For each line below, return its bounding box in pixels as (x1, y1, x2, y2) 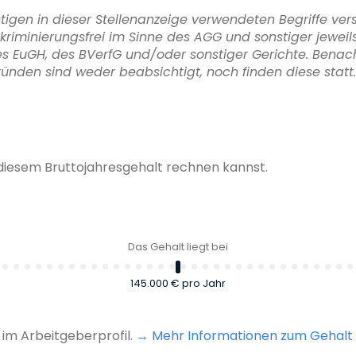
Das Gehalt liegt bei (128, 238, 228, 254)
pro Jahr (182, 275, 226, 291)
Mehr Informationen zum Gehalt (152, 326, 353, 345)
